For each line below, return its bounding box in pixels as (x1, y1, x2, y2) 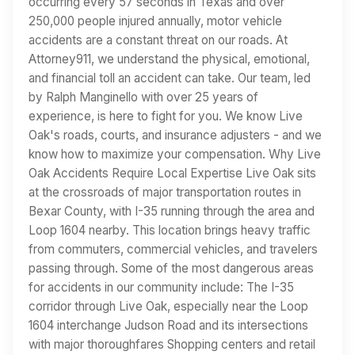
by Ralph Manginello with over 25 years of (29, 89, 258, 105)
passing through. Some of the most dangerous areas (29, 260, 314, 276)
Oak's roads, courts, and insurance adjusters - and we (29, 127, 322, 143)
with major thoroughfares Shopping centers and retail (29, 336, 315, 352)
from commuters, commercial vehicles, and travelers (29, 241, 318, 257)
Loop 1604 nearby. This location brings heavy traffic (29, 222, 311, 238)
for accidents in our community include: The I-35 (29, 279, 294, 295)
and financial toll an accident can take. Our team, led (29, 70, 311, 86)
